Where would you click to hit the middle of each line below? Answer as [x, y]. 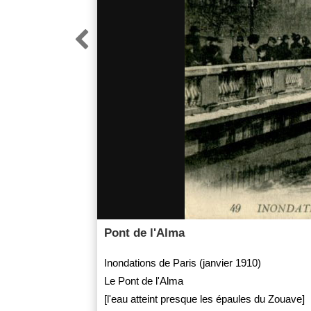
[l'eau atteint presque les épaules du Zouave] [204, 299]
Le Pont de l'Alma [143, 280]
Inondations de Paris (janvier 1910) [182, 262]
